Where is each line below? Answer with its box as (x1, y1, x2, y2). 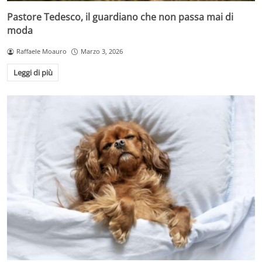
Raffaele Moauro (16, 47, 67, 56)
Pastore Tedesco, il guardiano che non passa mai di (7, 11, 233, 24)
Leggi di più (13, 67, 53, 78)
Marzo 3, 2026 (80, 47, 123, 56)
